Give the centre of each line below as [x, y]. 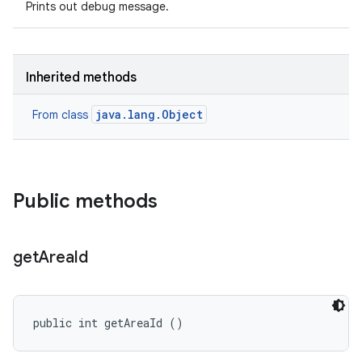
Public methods [85, 201]
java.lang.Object [149, 114]
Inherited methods [81, 78]
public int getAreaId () [108, 323]
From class [62, 115]
